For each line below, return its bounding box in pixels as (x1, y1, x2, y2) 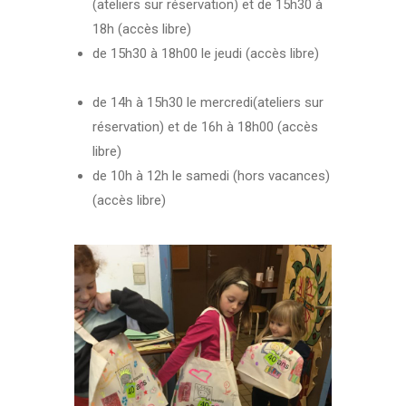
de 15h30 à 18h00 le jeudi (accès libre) (92, 44, 324, 62)
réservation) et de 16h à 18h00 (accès (92, 118, 319, 135)
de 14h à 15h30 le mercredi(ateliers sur (92, 93, 324, 111)
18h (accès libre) (92, 20, 192, 37)
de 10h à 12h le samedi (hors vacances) (92, 167, 331, 184)
